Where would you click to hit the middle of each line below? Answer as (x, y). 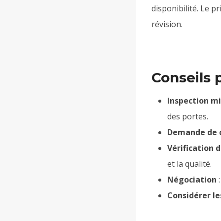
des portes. (188, 116)
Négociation (192, 179)
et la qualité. (189, 164)
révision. (167, 24)
